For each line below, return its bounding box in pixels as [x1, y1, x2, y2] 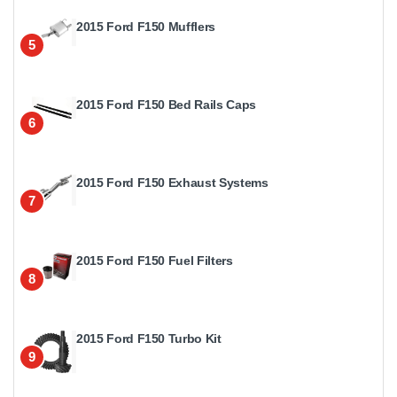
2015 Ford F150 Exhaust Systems [76, 175, 269, 190]
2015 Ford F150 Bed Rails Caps [76, 97, 256, 112]
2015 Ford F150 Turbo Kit [76, 331, 222, 346]
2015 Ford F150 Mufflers [76, 19, 215, 34]
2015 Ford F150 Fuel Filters [76, 253, 233, 268]
